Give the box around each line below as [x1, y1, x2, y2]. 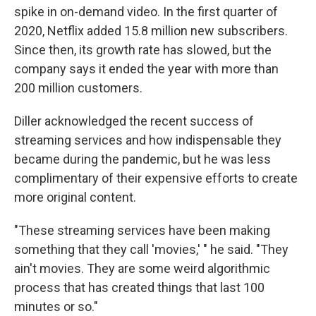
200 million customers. [14, 80, 142, 95]
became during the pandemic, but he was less [14, 152, 271, 166]
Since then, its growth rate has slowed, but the [14, 42, 272, 57]
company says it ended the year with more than [14, 61, 279, 76]
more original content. [14, 190, 136, 205]
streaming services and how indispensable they [14, 133, 281, 147]
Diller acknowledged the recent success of [14, 114, 254, 128]
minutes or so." [14, 299, 98, 314]
